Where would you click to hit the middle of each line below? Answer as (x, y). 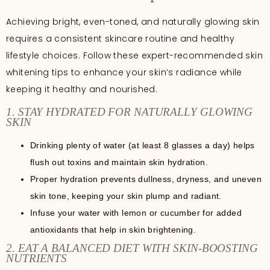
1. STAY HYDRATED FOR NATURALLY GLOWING (130, 111)
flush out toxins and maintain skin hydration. (119, 162)
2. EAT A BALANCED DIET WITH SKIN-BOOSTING (132, 248)
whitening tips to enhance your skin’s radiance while (124, 73)
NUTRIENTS (37, 258)
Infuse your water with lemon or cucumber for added (136, 212)
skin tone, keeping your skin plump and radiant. (126, 196)
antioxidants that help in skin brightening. (113, 229)
